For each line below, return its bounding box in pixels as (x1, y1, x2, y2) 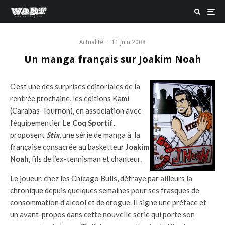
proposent (10, 130, 46, 139)
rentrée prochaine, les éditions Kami (10, 94, 129, 103)
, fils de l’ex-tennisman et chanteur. (29, 154, 142, 163)
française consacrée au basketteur (10, 142, 126, 151)
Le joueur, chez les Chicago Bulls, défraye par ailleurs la (10, 174, 192, 183)
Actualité (79, 39, 103, 46)
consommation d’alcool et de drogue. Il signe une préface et (10, 198, 206, 207)
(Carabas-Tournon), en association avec (10, 106, 141, 115)
